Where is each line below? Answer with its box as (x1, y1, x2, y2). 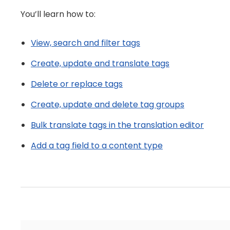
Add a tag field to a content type (31, 140, 163, 151)
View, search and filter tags (31, 37, 140, 49)
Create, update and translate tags (31, 57, 169, 69)
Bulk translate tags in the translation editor (31, 119, 204, 131)
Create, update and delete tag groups (31, 99, 184, 110)
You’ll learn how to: (21, 8, 95, 20)
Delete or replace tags (31, 78, 123, 90)
